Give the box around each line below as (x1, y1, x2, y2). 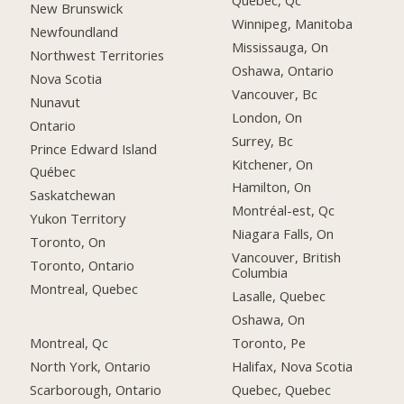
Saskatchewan (30, 186, 116, 205)
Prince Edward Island (30, 139, 158, 158)
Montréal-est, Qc (232, 201, 335, 220)
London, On (232, 107, 303, 126)
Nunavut (30, 92, 81, 111)
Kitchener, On (232, 154, 314, 173)
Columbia (232, 263, 289, 282)
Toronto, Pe (232, 333, 307, 352)
